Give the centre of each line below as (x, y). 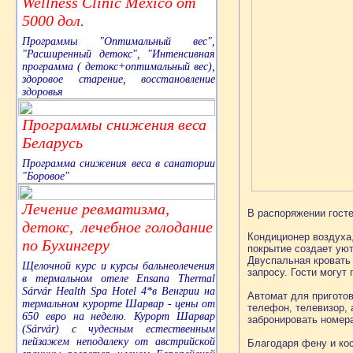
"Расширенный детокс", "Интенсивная (119, 54)
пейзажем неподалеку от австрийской (119, 342)
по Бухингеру (66, 245)
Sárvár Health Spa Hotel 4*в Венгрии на (119, 292)
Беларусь (52, 143)
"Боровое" (46, 176)
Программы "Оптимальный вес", (119, 42)
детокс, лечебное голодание (117, 227)
